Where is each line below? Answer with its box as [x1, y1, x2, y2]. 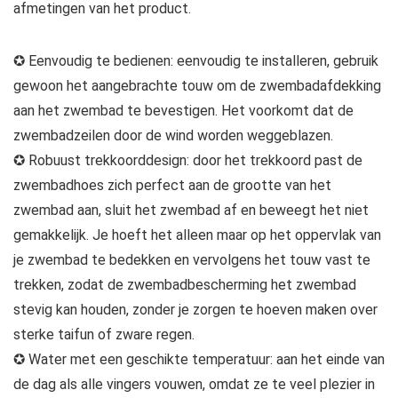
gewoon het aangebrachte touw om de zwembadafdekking [13, 77, 381, 95]
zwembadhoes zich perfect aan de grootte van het [13, 177, 331, 195]
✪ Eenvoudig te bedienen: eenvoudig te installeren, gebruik [13, 52, 378, 70]
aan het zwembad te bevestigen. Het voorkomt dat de [13, 102, 354, 120]
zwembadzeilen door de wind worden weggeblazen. [13, 127, 333, 145]
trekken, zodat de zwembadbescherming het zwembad [13, 276, 356, 294]
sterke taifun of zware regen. [13, 326, 195, 344]
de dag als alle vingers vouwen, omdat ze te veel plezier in [13, 376, 375, 394]
